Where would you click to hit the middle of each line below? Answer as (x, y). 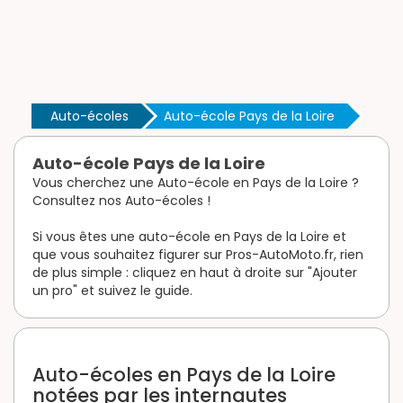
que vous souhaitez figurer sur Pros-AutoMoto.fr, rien (198, 254)
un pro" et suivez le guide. (112, 290)
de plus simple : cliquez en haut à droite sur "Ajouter (195, 272)
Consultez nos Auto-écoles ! (121, 200)
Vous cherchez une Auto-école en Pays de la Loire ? (196, 182)
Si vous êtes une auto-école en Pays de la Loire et (189, 236)
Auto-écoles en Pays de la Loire (184, 374)
